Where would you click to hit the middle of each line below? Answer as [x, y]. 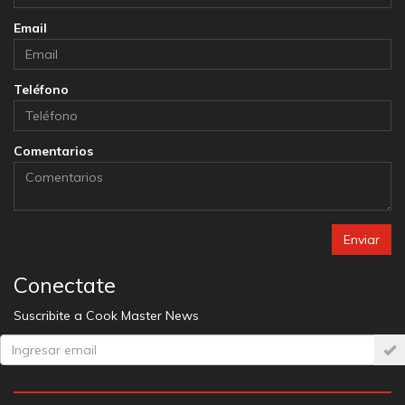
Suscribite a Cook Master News [106, 315]
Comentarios [53, 151]
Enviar [362, 239]
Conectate [65, 284]
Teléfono [41, 89]
